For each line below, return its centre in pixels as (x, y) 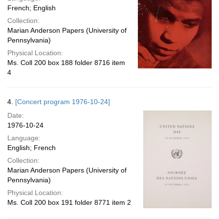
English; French (32, 148)
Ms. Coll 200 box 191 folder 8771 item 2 (69, 202)
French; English (32, 8)
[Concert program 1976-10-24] (63, 102)
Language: (24, 138)
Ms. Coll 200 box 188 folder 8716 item (66, 63)
